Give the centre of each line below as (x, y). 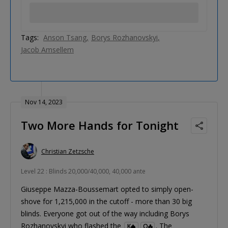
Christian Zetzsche (68, 151)
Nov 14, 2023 (44, 102)
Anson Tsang (65, 38)
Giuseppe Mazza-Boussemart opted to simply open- (107, 189)
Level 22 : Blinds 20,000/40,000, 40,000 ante (83, 172)
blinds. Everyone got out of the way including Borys (105, 214)
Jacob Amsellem (47, 50)
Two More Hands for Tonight (100, 125)
